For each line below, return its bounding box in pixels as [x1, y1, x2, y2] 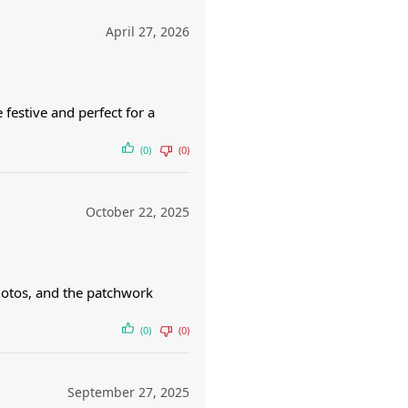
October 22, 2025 [86, 203, 189, 221]
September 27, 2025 [67, 383, 189, 402]
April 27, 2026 [106, 23, 189, 41]
